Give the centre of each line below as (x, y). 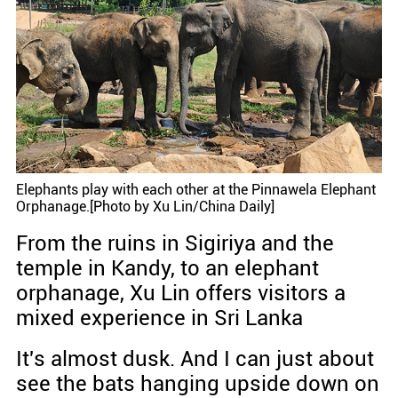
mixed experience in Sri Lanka (159, 318)
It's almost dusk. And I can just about (195, 359)
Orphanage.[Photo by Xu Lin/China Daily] (145, 207)
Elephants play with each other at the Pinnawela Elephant (196, 190)
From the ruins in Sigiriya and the (175, 244)
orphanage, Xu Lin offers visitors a (180, 294)
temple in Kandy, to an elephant (167, 269)
